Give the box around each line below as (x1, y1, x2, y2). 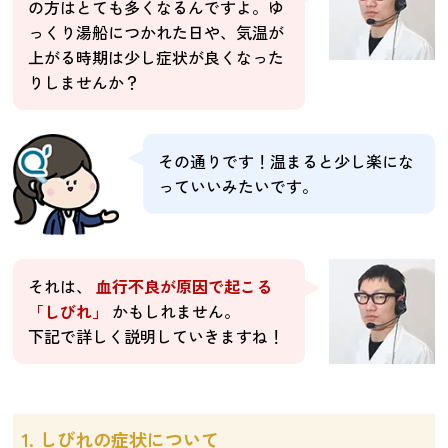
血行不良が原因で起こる (96, 273, 273, 298)
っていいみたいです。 (157, 173, 318, 198)
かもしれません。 (112, 298, 241, 323)
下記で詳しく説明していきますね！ (28, 323, 285, 348)
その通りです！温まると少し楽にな (157, 148, 414, 173)
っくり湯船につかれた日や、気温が (28, 19, 285, 44)
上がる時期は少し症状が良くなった (28, 44, 285, 69)
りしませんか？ (28, 69, 141, 94)
